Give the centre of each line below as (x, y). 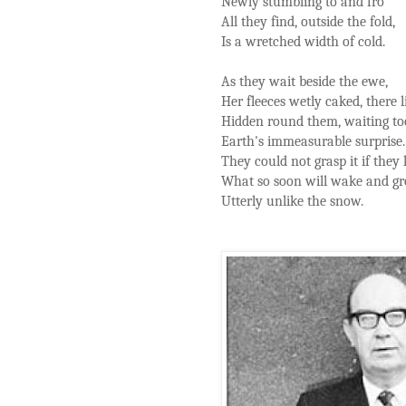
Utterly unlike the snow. (292, 201)
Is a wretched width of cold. (303, 41)
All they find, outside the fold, (308, 21)
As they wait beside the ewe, (304, 81)
